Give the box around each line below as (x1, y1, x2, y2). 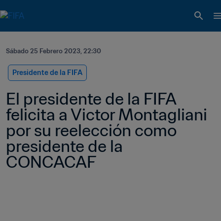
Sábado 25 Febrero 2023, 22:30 (6, 47, 101, 55)
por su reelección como (6, 120, 177, 141)
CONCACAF (6, 151, 96, 172)
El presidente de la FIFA (6, 88, 176, 109)
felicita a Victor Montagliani (6, 104, 207, 125)
